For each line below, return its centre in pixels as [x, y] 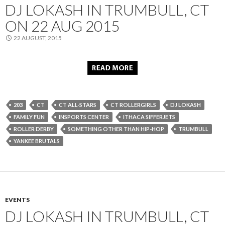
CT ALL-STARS [78, 105]
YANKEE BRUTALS [37, 141]
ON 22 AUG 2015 [62, 26]
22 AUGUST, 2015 [38, 38]
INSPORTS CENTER [84, 117]
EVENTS [17, 200]
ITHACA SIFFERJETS [149, 117]
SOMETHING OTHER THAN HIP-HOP [116, 129]
